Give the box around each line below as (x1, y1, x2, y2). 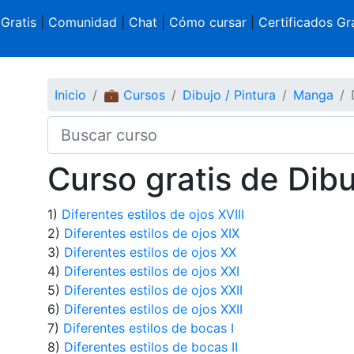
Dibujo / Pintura (182, 86, 276, 103)
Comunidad (47, 14, 117, 30)
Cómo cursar (168, 14, 247, 30)
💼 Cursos (103, 86, 165, 103)
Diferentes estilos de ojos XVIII (61, 205, 244, 222)
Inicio (54, 86, 86, 103)
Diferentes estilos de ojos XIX (63, 224, 239, 241)
